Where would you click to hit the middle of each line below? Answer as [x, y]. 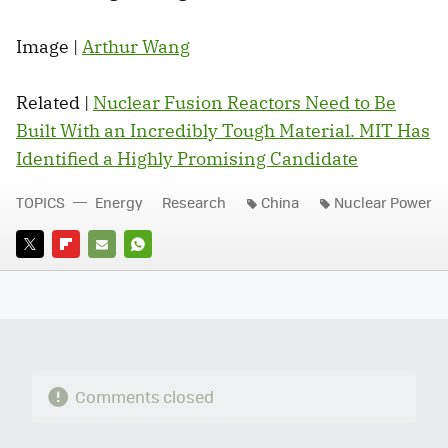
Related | [54, 102]
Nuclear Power [383, 201]
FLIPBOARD [88, 272]
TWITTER [43, 272]
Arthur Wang [136, 46]
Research [194, 201]
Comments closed [144, 397]
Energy [119, 201]
